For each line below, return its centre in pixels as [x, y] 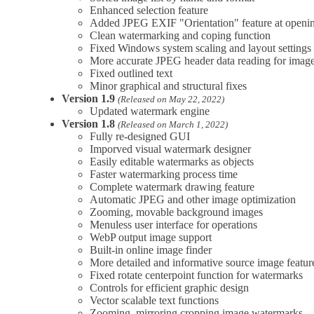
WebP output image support [151, 237]
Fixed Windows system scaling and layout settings [200, 48]
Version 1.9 [88, 98]
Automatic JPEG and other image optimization [193, 199]
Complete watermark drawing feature [172, 186]
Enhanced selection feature [149, 10]
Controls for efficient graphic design [169, 287]
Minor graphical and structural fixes [168, 86]
